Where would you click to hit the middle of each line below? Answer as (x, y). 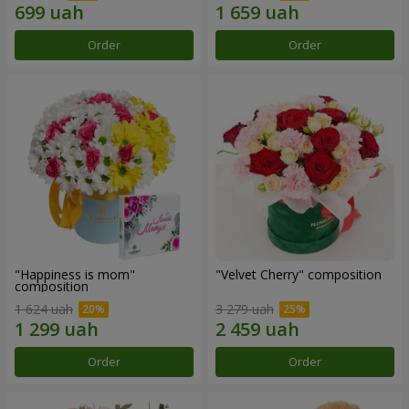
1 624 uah (44, 309)
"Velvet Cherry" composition (299, 274)
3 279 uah (245, 309)
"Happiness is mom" (75, 274)
